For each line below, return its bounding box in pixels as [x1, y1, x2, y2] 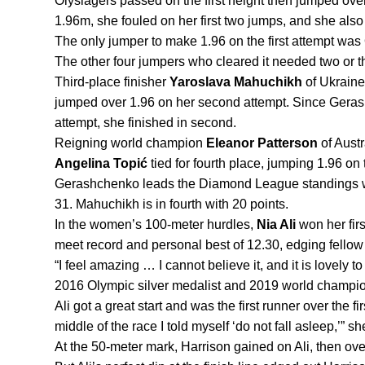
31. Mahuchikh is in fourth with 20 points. [55, 197, 288, 212]
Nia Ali [257, 218, 296, 232]
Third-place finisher [55, 75, 169, 90]
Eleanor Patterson [206, 136, 318, 151]
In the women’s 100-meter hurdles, [55, 218, 257, 232]
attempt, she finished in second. [55, 116, 236, 130]
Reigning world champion [55, 136, 206, 151]
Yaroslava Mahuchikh [169, 75, 306, 90]
